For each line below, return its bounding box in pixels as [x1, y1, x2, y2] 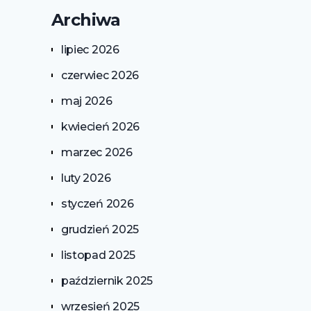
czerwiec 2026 [60, 68, 140, 82]
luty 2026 [60, 171, 111, 185]
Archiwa [51, 9, 120, 30]
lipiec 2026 [60, 42, 119, 56]
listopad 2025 [60, 248, 136, 262]
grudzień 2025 [60, 222, 140, 236]
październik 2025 [60, 274, 153, 287]
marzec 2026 [60, 145, 133, 159]
